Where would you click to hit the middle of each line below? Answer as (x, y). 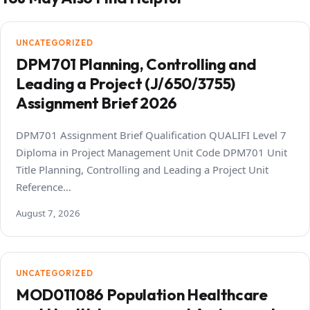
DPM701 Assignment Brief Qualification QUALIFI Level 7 (151, 135)
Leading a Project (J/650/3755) (126, 83)
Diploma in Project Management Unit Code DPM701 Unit (152, 152)
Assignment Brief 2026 (97, 103)
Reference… (44, 186)
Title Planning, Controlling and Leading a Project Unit (142, 169)
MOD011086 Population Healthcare (142, 294)
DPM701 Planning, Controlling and (136, 64)
